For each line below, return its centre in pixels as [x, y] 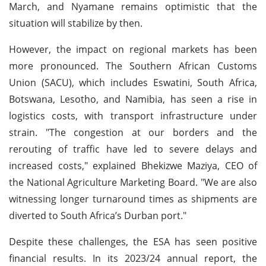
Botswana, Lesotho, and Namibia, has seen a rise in [133, 99]
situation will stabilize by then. [76, 23]
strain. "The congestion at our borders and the [133, 132]
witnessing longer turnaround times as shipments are [133, 199]
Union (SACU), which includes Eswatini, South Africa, [133, 82]
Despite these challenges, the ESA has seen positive [133, 241]
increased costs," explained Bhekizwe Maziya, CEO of [133, 165]
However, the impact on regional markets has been [133, 49]
